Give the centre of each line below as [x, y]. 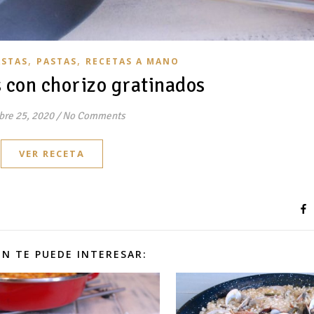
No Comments [94, 116]
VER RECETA [52, 154]
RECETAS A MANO [132, 62]
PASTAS [57, 62]
